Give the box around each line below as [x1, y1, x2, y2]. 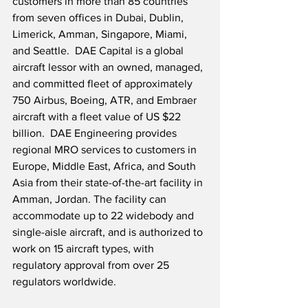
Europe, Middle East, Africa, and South [12, 160, 199, 173]
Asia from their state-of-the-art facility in [12, 177, 206, 189]
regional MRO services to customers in [12, 144, 199, 156]
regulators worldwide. [12, 276, 116, 288]
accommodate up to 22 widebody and [12, 210, 197, 222]
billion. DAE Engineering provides [12, 127, 179, 140]
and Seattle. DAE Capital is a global [12, 45, 186, 57]
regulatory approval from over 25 [12, 259, 172, 272]
